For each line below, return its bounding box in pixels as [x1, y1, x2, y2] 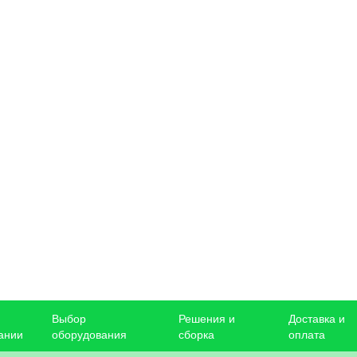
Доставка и [288, 310, 346, 327]
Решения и [178, 310, 235, 327]
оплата [288, 326, 326, 343]
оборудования [52, 326, 127, 343]
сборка [178, 326, 214, 343]
